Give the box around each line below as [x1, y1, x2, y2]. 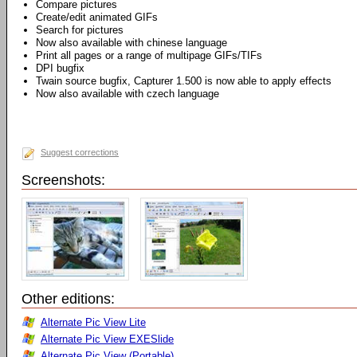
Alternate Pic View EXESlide [41, 333, 174, 345]
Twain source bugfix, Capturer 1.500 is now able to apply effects [36, 75, 331, 87]
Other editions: [22, 291, 115, 307]
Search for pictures [36, 24, 124, 36]
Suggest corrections [41, 147, 119, 157]
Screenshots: [22, 172, 105, 188]
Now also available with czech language [36, 88, 219, 100]
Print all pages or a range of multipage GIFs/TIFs [36, 49, 262, 61]
